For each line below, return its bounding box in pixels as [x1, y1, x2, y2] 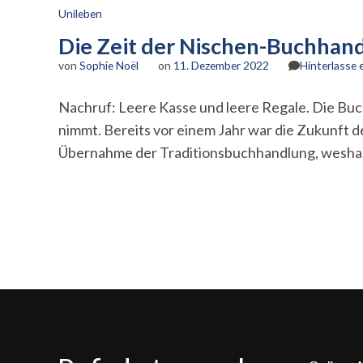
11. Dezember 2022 [173, 58, 269, 72]
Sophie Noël [79, 58, 139, 72]
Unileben [58, 6, 102, 20]
